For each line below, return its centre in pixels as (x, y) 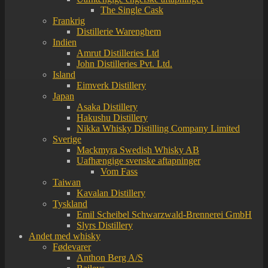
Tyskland (70, 204)
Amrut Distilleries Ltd (118, 53)
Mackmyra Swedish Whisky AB (138, 150)
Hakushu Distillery (112, 118)
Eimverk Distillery (111, 86)
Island (64, 75)
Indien (65, 42)
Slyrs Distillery (105, 226)
